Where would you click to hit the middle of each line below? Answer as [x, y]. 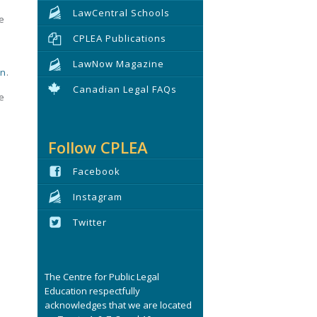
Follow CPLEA [98, 147]
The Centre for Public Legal [102, 277]
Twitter [90, 222]
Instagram [98, 197]
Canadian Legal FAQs [125, 89]
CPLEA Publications [120, 38]
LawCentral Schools [121, 13]
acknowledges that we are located [118, 305]
